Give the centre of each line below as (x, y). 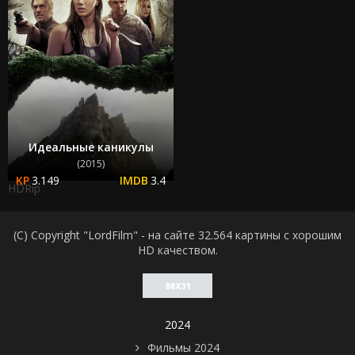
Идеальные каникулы (91, 147)
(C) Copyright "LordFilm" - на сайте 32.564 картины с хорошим (177, 235)
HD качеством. (177, 250)
